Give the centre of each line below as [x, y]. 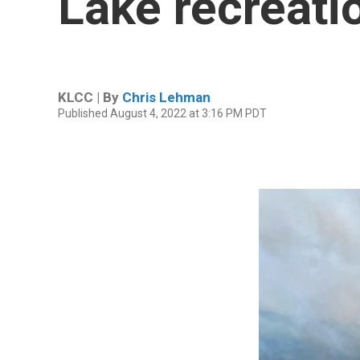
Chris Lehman [166, 97]
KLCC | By [90, 97]
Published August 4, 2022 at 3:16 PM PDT [162, 113]
